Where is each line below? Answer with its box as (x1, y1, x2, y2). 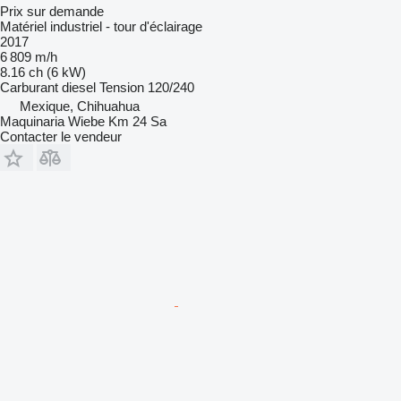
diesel (62, 79, 96, 95)
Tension (99, 79, 144, 95)
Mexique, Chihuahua (20, 98, 140, 114)
